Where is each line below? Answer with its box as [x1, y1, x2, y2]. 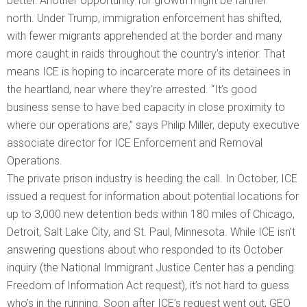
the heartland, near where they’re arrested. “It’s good [7, 83, 257, 97]
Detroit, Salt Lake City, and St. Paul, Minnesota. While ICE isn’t [7, 225, 295, 239]
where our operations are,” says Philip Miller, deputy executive [7, 119, 299, 132]
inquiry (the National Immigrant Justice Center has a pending [7, 261, 294, 275]
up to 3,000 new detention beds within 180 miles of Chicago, [7, 208, 295, 221]
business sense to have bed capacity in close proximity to [7, 101, 285, 114]
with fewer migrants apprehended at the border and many [7, 29, 282, 43]
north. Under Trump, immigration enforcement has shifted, [7, 12, 282, 25]
